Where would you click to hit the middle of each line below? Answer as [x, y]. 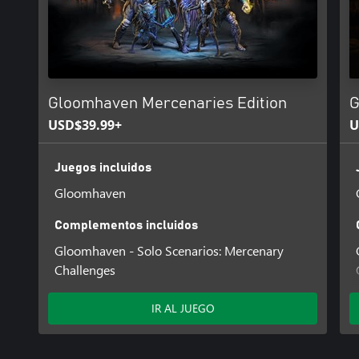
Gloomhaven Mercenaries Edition [167, 103]
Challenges [85, 269]
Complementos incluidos [126, 225]
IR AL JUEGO [183, 308]
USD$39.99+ [85, 125]
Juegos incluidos [103, 167]
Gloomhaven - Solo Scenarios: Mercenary [169, 250]
